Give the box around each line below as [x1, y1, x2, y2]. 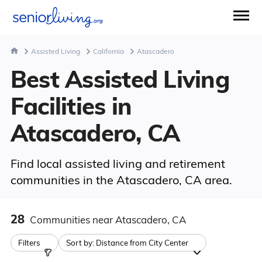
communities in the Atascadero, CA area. [10, 173, 232, 187]
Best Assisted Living [10, 64, 229, 94]
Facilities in [10, 91, 132, 120]
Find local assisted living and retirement [10, 156, 225, 171]
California [92, 47, 124, 56]
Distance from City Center [95, 238, 188, 247]
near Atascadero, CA [92, 213, 186, 226]
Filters [18, 238, 40, 247]
